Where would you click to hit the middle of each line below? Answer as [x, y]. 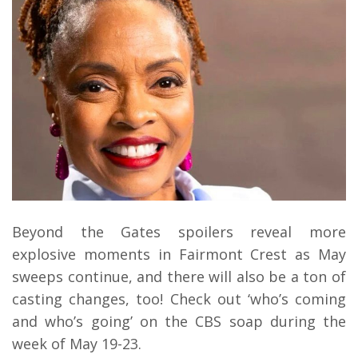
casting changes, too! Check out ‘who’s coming [179, 298]
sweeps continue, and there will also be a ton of [179, 276]
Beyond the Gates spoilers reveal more [179, 231]
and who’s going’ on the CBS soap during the [179, 321]
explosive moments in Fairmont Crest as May [179, 254]
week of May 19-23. [77, 343]
